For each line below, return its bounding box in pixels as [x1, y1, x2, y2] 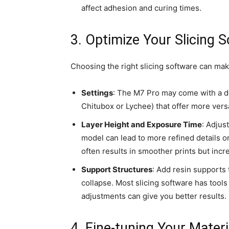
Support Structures [81, 165, 152, 175]
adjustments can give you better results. [81, 191, 226, 201]
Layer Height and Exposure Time [81, 120, 202, 130]
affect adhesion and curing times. [81, 3, 201, 13]
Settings [81, 88, 113, 98]
